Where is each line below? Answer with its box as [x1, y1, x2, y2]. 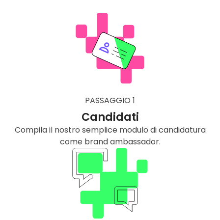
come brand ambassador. [59, 136, 161, 148]
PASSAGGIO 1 [85, 95, 135, 107]
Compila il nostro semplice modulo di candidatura [14, 124, 206, 136]
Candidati [81, 110, 139, 125]
